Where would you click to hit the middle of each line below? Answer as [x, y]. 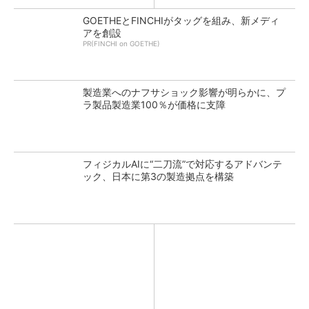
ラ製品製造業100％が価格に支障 [154, 104]
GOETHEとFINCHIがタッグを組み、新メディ [181, 20]
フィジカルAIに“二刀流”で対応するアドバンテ [182, 164]
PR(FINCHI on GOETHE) [121, 43]
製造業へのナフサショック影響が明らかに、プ [184, 92]
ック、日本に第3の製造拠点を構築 [158, 176]
